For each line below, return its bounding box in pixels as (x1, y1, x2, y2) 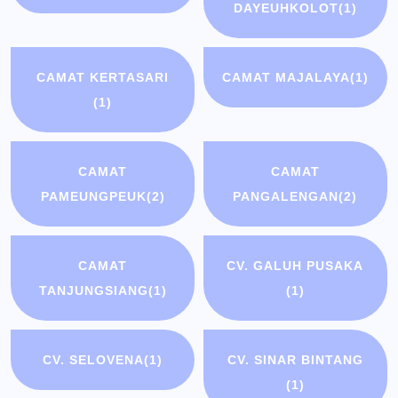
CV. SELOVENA (43, 353, 145, 368)
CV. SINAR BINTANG (227, 353, 363, 368)
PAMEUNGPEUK (40, 189, 147, 204)
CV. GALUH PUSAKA (227, 259, 364, 274)
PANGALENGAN (233, 189, 339, 204)
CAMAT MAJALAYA (221, 70, 350, 85)
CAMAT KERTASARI (36, 70, 170, 85)
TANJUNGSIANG (38, 283, 148, 298)
